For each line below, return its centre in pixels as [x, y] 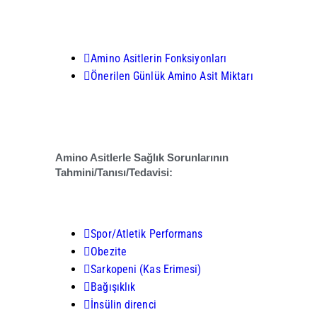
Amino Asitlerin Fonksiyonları [159, 59]
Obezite [109, 251]
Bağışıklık [113, 287]
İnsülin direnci [123, 304]
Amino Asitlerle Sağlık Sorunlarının [142, 158]
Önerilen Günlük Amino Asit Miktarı [172, 76]
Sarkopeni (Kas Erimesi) [146, 269]
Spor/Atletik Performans [147, 234]
